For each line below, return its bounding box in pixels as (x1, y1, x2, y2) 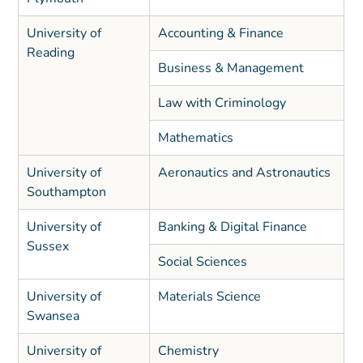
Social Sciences (157, 253, 247, 271)
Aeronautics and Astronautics (157, 164, 334, 182)
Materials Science (157, 288, 261, 306)
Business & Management (157, 59, 304, 78)
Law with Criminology (157, 94, 286, 113)
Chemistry (157, 342, 219, 361)
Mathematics (157, 129, 233, 147)
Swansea (26, 307, 79, 326)
